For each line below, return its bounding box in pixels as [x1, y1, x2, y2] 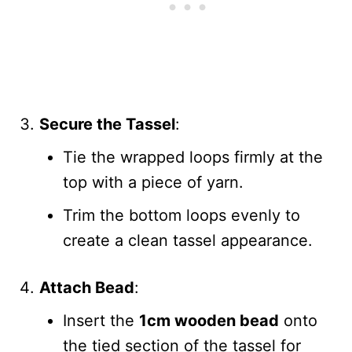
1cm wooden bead [139, 310, 279, 330]
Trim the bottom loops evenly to [63, 205, 300, 225]
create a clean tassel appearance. [63, 230, 313, 250]
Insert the [63, 310, 139, 330]
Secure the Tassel [39, 114, 175, 134]
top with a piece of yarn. [63, 172, 244, 192]
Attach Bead [39, 277, 134, 297]
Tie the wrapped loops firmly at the [63, 147, 323, 167]
